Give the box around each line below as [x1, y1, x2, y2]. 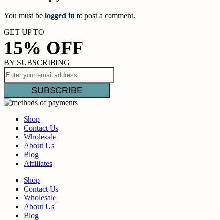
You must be [4, 11, 45, 20]
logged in [45, 11, 75, 20]
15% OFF [4, 37, 83, 58]
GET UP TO [4, 28, 44, 37]
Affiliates [24, 159, 52, 168]
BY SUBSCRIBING [4, 58, 70, 67]
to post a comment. [75, 11, 135, 20]
